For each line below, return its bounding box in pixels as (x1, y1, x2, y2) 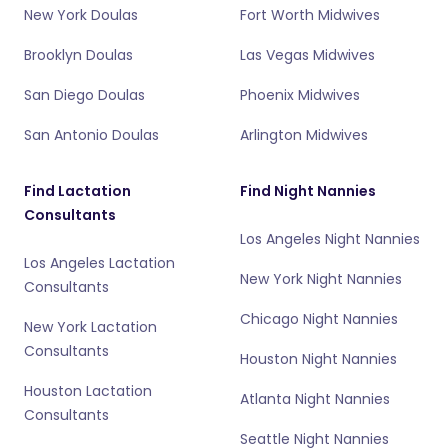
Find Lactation (24, 181, 131, 201)
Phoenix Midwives (240, 85, 360, 105)
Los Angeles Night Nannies (240, 229, 420, 249)
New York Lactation (24, 317, 157, 337)
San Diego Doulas (24, 85, 145, 105)
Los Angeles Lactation (24, 253, 175, 273)
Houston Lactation (24, 381, 152, 401)
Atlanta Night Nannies (240, 389, 390, 409)
